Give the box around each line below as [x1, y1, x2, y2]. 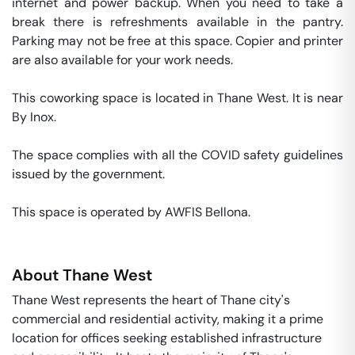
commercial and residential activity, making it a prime [12, 311, 323, 327]
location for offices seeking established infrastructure [12, 330, 322, 346]
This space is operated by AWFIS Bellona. [12, 204, 254, 220]
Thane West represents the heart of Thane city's [12, 292, 290, 308]
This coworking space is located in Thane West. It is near [12, 90, 343, 106]
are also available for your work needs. [12, 52, 236, 68]
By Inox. [12, 109, 59, 125]
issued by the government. [12, 166, 168, 182]
